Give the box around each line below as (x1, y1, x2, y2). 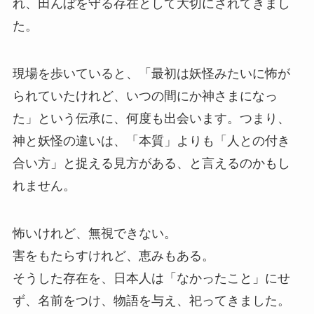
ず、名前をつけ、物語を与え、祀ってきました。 (12, 293, 290, 308)
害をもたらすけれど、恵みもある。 (12, 248, 214, 263)
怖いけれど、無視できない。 (12, 226, 177, 240)
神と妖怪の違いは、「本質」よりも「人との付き (12, 133, 290, 148)
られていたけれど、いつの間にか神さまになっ (12, 88, 278, 103)
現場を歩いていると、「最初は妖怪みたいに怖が (12, 66, 290, 81)
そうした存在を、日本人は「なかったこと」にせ (12, 271, 290, 285)
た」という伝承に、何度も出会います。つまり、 (12, 111, 290, 125)
